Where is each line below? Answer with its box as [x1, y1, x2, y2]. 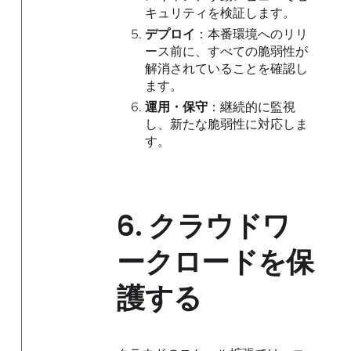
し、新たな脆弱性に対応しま [144, 115, 308, 132]
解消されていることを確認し [144, 60, 308, 77]
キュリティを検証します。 [144, 5, 295, 21]
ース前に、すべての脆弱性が [144, 43, 308, 60]
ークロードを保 [117, 242, 314, 283]
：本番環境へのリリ [194, 26, 308, 42]
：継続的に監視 [207, 98, 295, 114]
